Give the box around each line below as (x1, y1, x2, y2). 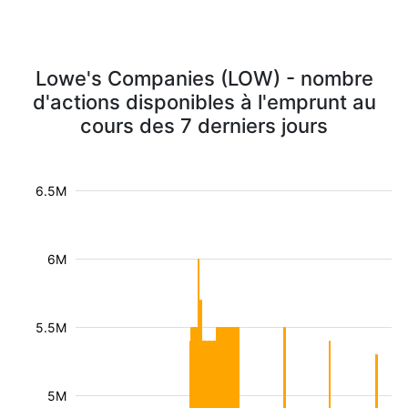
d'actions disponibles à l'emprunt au (32, 90, 376, 114)
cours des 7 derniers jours (80, 114, 328, 138)
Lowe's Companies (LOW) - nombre (35, 66, 373, 90)
